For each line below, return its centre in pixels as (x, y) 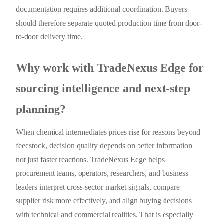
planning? (41, 109)
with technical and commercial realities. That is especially (105, 214)
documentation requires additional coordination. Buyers (102, 9)
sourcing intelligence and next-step (103, 88)
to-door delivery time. (49, 36)
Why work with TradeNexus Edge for (110, 68)
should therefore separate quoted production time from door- (109, 23)
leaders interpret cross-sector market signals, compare (98, 187)
